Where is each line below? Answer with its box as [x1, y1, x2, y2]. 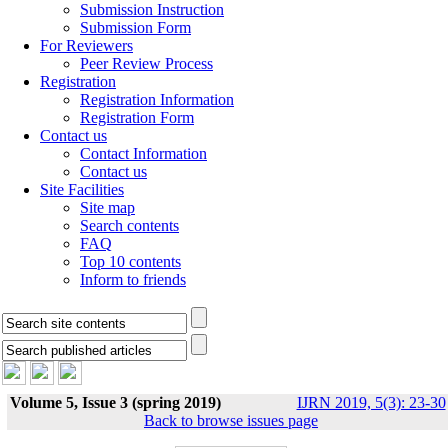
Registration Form [80, 109, 194, 126]
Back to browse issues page [144, 412, 318, 429]
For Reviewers [40, 37, 133, 54]
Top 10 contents [80, 253, 181, 270]
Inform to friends [80, 271, 186, 288]
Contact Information [80, 145, 207, 162]
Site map [80, 199, 135, 216]
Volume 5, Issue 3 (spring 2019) [9, 394, 221, 411]
